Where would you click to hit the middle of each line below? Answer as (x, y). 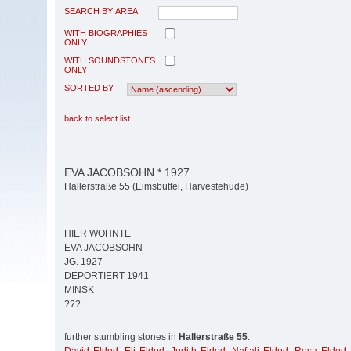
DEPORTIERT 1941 (107, 276)
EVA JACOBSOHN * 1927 (127, 172)
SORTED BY (89, 87)
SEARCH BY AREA (101, 11)
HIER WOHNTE (98, 234)
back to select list (97, 118)
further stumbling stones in (121, 337)
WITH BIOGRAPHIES (106, 33)
